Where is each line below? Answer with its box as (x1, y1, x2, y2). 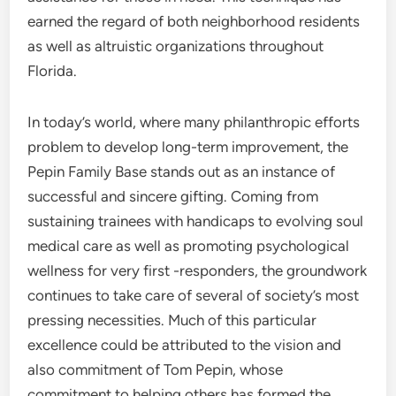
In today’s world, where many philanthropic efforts (27, 113, 361, 131)
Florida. (27, 62, 78, 80)
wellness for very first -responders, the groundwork (27, 262, 368, 279)
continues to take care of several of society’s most (27, 286, 360, 304)
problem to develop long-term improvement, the (27, 138, 349, 156)
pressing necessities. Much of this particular (27, 311, 317, 329)
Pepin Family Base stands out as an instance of (27, 163, 336, 180)
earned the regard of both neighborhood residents (27, 12, 361, 30)
